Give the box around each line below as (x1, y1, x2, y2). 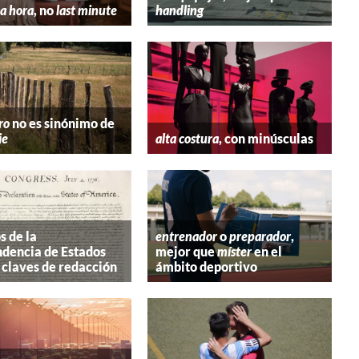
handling (155, 2, 204, 18)
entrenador (155, 228, 217, 244)
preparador (228, 228, 291, 244)
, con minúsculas (218, 131, 313, 147)
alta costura (155, 131, 219, 147)
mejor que (155, 243, 217, 259)
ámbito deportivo (155, 258, 257, 274)
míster (216, 243, 252, 259)
